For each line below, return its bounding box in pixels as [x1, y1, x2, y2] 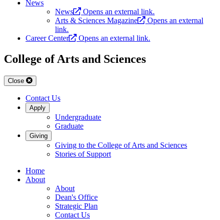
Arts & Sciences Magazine [55, 16, 137, 25]
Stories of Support [55, 150, 111, 159]
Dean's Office [55, 193, 98, 202]
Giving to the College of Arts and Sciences [55, 141, 187, 150]
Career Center [26, 34, 69, 43]
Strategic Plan [55, 202, 98, 211]
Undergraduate [55, 113, 101, 122]
